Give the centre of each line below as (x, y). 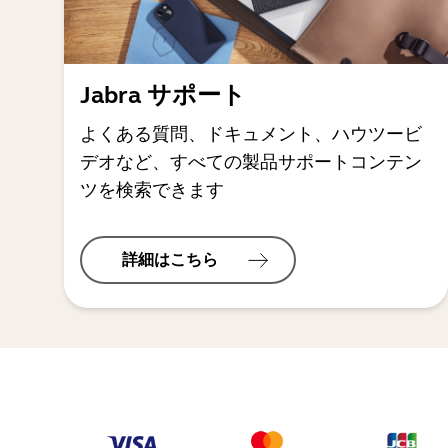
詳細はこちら (172, 259)
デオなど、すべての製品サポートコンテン (251, 162)
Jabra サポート (163, 95)
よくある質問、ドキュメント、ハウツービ (251, 134)
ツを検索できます (152, 190)
